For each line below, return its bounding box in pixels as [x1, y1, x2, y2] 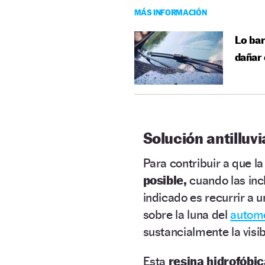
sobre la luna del [143, 206, 231, 222]
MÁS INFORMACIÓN [134, 7, 207, 17]
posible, [143, 172, 187, 188]
